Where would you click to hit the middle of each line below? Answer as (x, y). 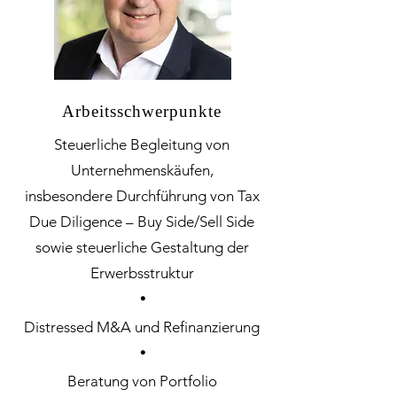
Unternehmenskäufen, (142, 170)
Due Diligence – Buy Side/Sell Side (142, 222)
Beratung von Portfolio (142, 381)
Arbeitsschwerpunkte (142, 111)
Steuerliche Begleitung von (142, 144)
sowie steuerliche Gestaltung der (142, 247)
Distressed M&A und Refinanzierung (142, 327)
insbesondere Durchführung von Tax (142, 196)
